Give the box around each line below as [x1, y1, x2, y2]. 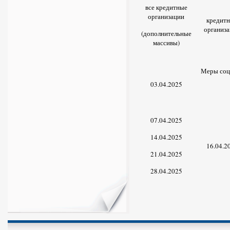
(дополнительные [141, 29, 191, 38]
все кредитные [145, 3, 187, 12]
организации [148, 12, 184, 21]
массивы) [152, 38, 180, 47]
